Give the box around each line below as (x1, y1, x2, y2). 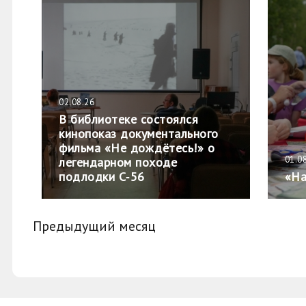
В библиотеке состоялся (59, 111, 198, 127)
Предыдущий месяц (33, 217, 156, 235)
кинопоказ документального (59, 126, 219, 141)
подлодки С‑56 (59, 169, 145, 184)
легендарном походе (59, 154, 177, 170)
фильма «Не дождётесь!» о (59, 140, 214, 156)
